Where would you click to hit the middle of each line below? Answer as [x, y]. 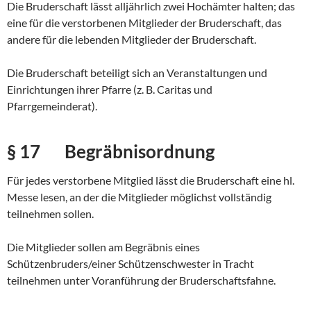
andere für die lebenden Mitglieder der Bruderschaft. [132, 40]
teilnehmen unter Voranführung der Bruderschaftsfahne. [141, 280]
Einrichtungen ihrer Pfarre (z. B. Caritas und [110, 90]
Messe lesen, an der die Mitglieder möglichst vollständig [139, 197]
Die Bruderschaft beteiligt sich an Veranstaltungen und [137, 73]
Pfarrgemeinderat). [52, 106]
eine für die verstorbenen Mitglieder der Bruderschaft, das [144, 23]
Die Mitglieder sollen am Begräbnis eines [103, 247]
